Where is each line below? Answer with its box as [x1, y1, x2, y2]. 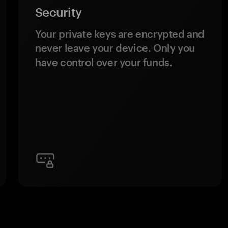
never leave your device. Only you [35, 42, 195, 54]
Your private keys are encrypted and [35, 27, 205, 40]
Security [35, 5, 82, 19]
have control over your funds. [35, 56, 173, 68]
